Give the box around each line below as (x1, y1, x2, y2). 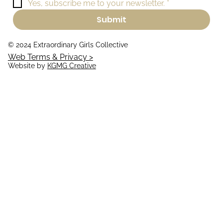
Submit (96, 13, 126, 25)
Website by (7, 61, 47, 70)
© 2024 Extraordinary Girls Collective (7, 41, 130, 49)
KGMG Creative (47, 61, 96, 70)
